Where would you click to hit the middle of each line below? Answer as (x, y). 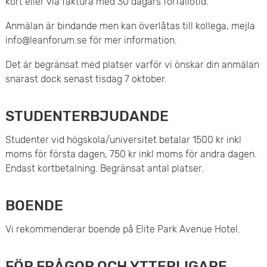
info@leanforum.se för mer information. (91, 41)
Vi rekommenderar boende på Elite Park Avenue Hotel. (122, 229)
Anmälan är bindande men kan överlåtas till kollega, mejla (130, 26)
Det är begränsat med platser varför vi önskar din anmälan (132, 65)
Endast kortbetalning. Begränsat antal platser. (104, 169)
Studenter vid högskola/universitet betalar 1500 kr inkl (123, 140)
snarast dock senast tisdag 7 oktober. (86, 79)
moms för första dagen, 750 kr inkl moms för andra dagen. (131, 154)
